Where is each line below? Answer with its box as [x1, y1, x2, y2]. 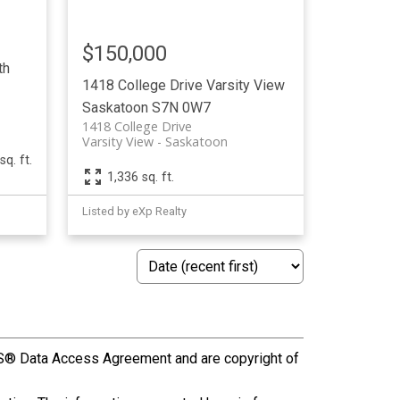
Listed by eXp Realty [82, 204, 187, 219]
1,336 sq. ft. [107, 169, 175, 185]
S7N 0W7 [152, 98, 212, 116]
